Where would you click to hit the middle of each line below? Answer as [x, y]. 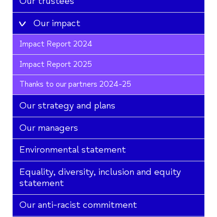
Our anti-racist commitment [78, 205]
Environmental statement [72, 150]
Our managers [48, 128]
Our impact [57, 23]
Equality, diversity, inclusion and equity [100, 172]
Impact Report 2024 [56, 44]
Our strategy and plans [67, 106]
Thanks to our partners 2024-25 [75, 85]
